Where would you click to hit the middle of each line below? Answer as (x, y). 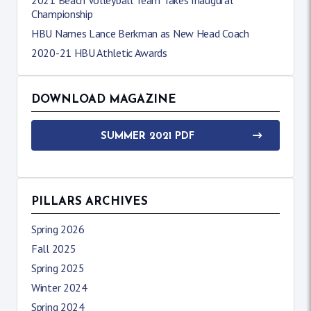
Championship (62, 14)
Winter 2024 (59, 287)
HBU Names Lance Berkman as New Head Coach (140, 33)
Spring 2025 (58, 268)
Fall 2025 (54, 248)
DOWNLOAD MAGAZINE (104, 99)
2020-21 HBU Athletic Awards (99, 52)
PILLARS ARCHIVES (90, 201)
